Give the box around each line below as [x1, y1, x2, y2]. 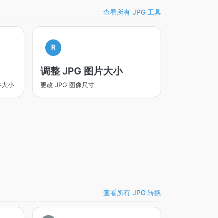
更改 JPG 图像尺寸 [40, 81, 94, 89]
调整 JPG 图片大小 [40, 65, 123, 77]
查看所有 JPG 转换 [103, 188, 161, 197]
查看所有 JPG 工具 [103, 7, 161, 16]
